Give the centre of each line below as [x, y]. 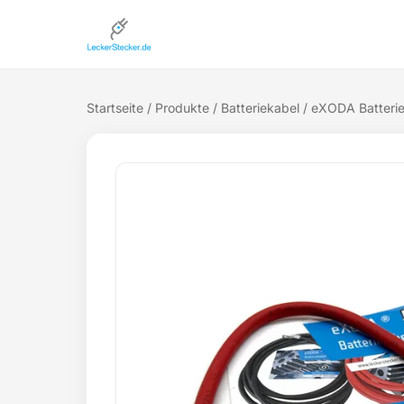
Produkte [182, 108]
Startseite [115, 108]
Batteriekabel [260, 108]
